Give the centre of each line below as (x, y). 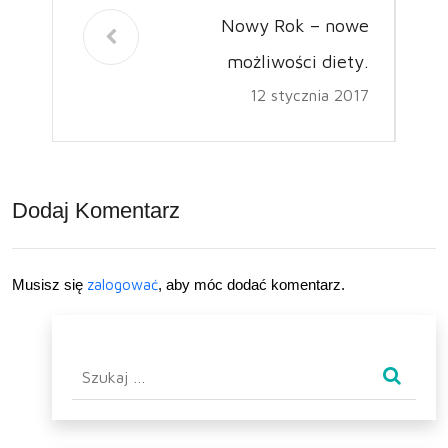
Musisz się (49, 284)
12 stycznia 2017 (309, 94)
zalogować (122, 284)
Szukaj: (97, 365)
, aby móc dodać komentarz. (251, 284)
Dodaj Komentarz (96, 210)
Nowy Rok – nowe (295, 25)
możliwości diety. (298, 61)
